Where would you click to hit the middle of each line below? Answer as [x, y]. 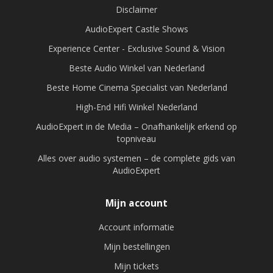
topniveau [136, 138]
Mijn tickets [136, 266]
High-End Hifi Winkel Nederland [136, 107]
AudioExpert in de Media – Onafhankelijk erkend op [136, 126]
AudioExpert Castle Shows [136, 29]
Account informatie [136, 227]
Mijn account [136, 203]
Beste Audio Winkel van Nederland [136, 68]
